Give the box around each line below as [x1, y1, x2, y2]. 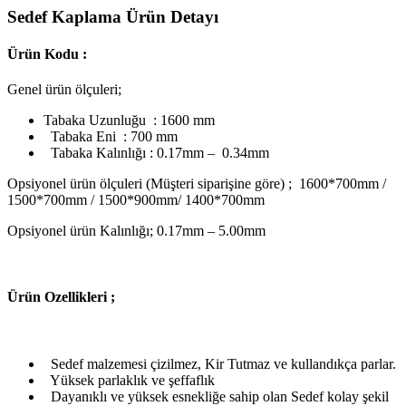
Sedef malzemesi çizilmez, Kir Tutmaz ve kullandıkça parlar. [43, 355, 396, 372]
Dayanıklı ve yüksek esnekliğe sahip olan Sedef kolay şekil [43, 388, 389, 404]
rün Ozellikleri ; [18, 289, 115, 305]
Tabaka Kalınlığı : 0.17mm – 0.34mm [43, 145, 269, 161]
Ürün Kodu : [7, 45, 87, 62]
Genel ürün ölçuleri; [7, 82, 121, 98]
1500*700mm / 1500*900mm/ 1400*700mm [7, 192, 265, 208]
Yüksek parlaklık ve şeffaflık [43, 372, 215, 388]
